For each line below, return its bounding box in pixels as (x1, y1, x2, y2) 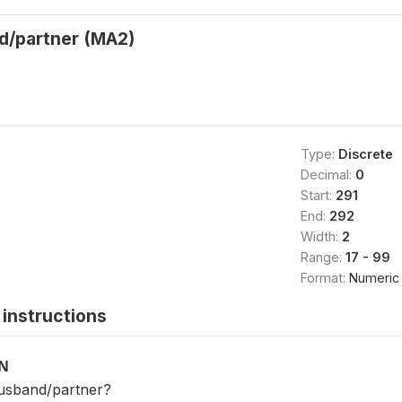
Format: (300, 270, 349, 285)
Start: (300, 188, 336, 203)
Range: (300, 249, 345, 265)
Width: (300, 229, 342, 244)
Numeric (348, 270, 399, 285)
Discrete (337, 146, 393, 162)
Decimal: (300, 167, 355, 182)
